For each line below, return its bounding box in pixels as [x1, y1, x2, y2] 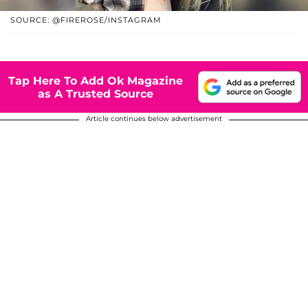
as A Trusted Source [38, 87, 153, 100]
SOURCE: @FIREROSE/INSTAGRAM [10, 15, 162, 25]
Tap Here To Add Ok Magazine [8, 74, 183, 87]
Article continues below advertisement [86, 114, 222, 124]
